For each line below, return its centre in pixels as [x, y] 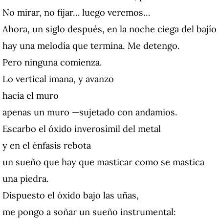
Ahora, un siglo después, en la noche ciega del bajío [109, 29]
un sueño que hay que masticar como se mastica [103, 162]
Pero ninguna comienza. [52, 62]
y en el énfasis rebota [47, 145]
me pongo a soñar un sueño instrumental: [89, 212]
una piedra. [26, 179]
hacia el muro [31, 96]
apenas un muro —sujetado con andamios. [90, 112]
